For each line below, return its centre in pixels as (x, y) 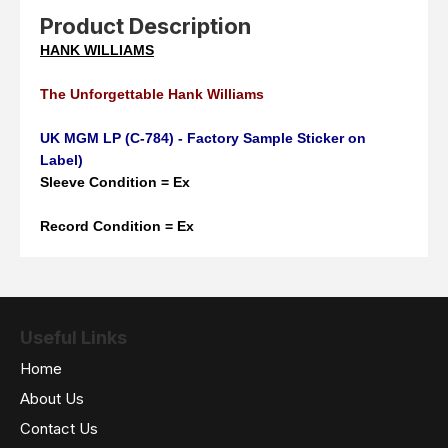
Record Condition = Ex (117, 226)
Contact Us (59, 429)
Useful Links (73, 338)
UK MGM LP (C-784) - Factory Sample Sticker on (203, 138)
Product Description (145, 26)
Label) (61, 160)
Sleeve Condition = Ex (115, 182)
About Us (52, 399)
